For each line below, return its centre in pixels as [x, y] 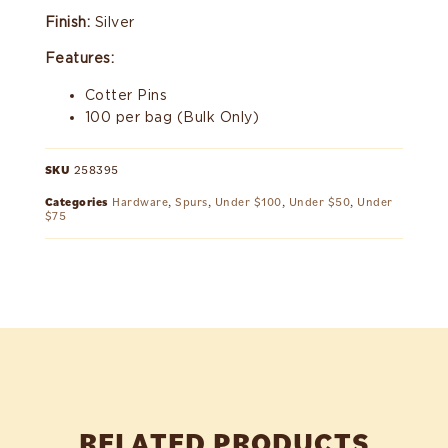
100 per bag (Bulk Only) [172, 116]
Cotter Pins [126, 94]
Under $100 [248, 202]
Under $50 [319, 202]
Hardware [140, 202]
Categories [76, 202]
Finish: [67, 22]
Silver [112, 22]
